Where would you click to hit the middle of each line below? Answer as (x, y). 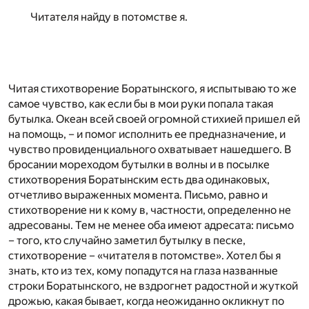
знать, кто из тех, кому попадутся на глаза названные (143, 270)
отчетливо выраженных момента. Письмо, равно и (138, 195)
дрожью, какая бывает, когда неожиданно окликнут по (146, 301)
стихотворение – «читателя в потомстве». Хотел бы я (144, 255)
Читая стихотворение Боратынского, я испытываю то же (152, 88)
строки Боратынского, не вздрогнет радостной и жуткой (153, 286)
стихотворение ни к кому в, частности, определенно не (150, 210)
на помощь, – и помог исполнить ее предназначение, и (147, 134)
